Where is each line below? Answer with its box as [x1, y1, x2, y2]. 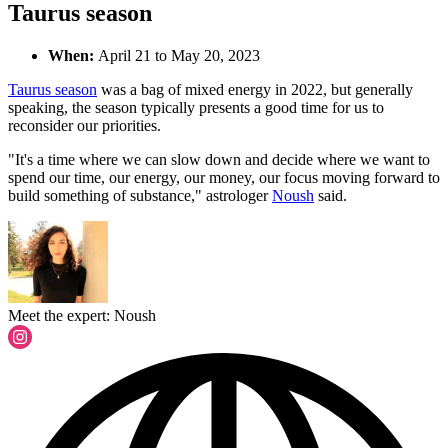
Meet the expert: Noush [8, 306, 156, 324]
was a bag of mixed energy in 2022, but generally [97, 81, 413, 99]
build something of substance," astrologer [8, 187, 272, 205]
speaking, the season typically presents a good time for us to [8, 99, 384, 117]
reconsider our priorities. [8, 117, 165, 135]
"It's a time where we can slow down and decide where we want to [8, 151, 430, 169]
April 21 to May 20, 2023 [98, 47, 260, 65]
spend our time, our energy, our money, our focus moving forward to [8, 169, 440, 187]
